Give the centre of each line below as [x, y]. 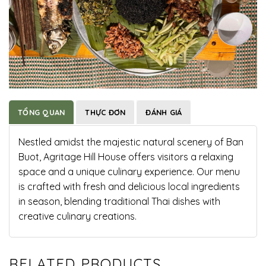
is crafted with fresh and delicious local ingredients [129, 186]
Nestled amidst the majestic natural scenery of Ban [131, 142]
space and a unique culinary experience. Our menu [129, 171]
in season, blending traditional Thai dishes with [119, 201]
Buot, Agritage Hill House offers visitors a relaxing [126, 156]
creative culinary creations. [77, 216]
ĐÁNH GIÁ [164, 112]
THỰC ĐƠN [105, 112]
